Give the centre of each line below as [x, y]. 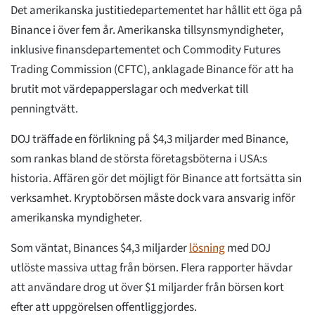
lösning [207, 249]
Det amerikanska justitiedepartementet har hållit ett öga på [156, 11]
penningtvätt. [44, 109]
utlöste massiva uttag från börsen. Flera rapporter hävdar [152, 268]
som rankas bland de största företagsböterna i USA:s [139, 159]
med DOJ [248, 249]
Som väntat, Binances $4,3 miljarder [100, 249]
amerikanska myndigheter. [76, 218]
